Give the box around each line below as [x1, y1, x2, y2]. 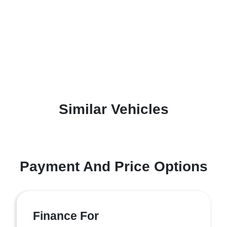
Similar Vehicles [58, 101, 169, 117]
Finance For [33, 209, 99, 222]
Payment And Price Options [19, 158, 208, 174]
